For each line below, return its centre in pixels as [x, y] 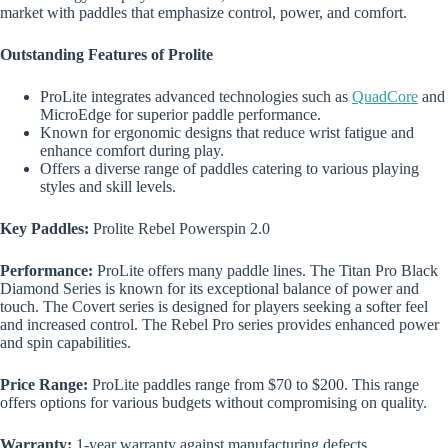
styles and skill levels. [108, 187]
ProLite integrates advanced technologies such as [196, 97]
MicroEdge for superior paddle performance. [180, 115]
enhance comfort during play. [132, 151]
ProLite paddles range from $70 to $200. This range [253, 385]
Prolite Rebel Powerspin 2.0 [181, 229]
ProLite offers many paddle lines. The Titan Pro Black [265, 271]
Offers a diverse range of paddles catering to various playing [229, 169]
